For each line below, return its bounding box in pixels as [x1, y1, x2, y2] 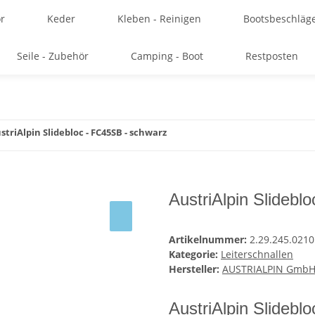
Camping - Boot [131, 49, 203, 63]
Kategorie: [169, 247, 221, 262]
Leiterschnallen [221, 247, 293, 262]
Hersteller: [169, 262, 219, 276]
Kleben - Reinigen [117, 12, 201, 25]
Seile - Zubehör [17, 49, 89, 63]
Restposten [245, 49, 298, 63]
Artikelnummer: [169, 233, 250, 247]
